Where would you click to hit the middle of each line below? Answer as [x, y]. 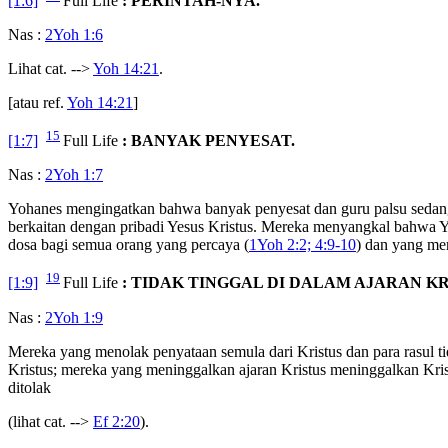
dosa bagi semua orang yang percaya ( [128, 245]
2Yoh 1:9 [74, 317]
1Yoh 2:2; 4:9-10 [302, 245]
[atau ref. [37, 102]
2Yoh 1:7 [74, 175]
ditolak [29, 387]
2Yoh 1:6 [74, 34]
